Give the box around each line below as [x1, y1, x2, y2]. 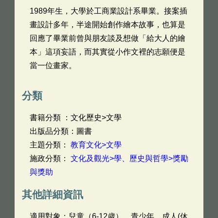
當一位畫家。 [30, 61, 76, 70]
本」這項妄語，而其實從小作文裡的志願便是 [30, 48, 185, 56]
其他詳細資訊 [22, 189, 83, 200]
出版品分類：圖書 [30, 127, 92, 135]
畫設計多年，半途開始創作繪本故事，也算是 [30, 20, 185, 29]
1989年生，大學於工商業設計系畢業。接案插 [30, 7, 187, 15]
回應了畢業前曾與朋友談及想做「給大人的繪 [30, 34, 185, 42]
